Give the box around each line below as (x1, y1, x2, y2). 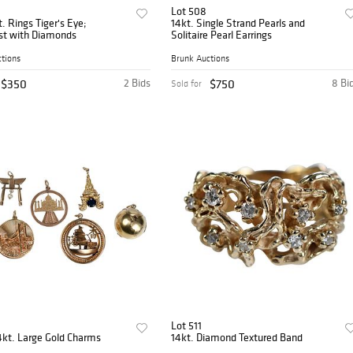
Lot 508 (171, 4, 207, 19)
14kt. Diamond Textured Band (171, 329, 303, 344)
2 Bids (124, 75, 151, 90)
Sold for (171, 77, 203, 89)
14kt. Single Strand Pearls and (171, 16, 306, 31)
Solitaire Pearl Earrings (171, 28, 273, 43)
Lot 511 (171, 318, 203, 333)
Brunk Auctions (171, 52, 230, 64)
